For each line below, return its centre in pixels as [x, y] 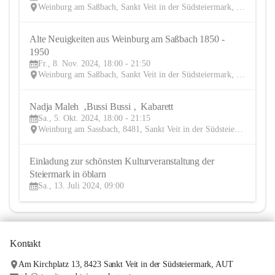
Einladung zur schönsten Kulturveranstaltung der [122, 161]
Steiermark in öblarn [68, 174]
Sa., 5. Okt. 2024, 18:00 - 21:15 [94, 118]
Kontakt [25, 244]
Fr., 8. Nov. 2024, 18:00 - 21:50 [94, 64]
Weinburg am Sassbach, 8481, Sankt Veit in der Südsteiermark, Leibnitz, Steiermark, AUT [239, 130]
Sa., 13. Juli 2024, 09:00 [81, 186]
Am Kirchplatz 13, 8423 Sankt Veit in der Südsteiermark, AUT [126, 265]
